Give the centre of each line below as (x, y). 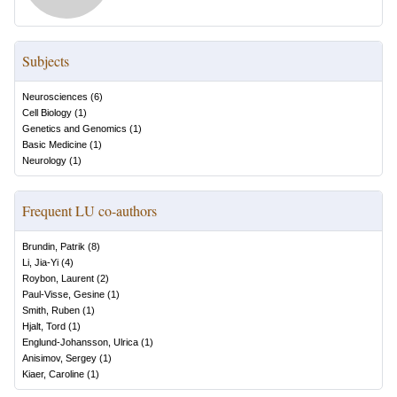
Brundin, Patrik (54, 246)
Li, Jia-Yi (40, 262)
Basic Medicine (54, 144)
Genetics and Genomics (74, 128)
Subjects (46, 61)
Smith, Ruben (51, 310)
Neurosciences (55, 97)
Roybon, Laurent (58, 278)
